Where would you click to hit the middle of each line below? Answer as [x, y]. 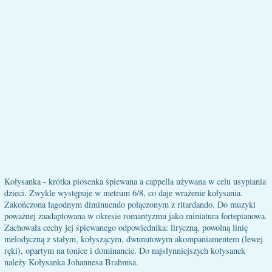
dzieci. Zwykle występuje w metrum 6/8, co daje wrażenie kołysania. [124, 193]
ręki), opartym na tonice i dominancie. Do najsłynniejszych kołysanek [125, 250]
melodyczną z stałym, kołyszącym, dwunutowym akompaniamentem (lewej [134, 239]
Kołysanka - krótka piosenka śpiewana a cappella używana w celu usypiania [135, 181]
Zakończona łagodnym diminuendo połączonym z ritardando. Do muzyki [130, 204]
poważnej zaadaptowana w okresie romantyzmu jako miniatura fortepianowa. [136, 216]
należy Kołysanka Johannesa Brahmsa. [71, 262]
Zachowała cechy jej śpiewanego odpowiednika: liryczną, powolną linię [126, 227]
